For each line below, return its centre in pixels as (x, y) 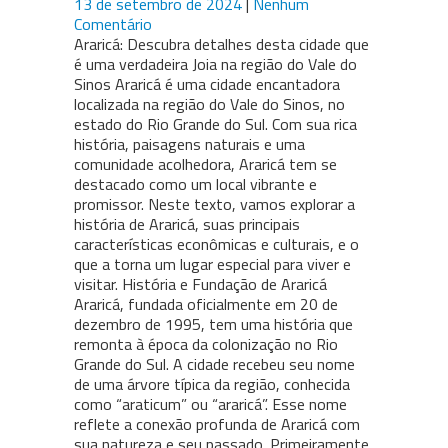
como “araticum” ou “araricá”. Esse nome (210, 404)
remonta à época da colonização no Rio (206, 344)
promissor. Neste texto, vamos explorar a (214, 204)
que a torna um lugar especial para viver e (212, 264)
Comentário (113, 24)
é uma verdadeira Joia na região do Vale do (215, 64)
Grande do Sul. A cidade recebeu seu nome (214, 364)
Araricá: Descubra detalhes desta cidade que (221, 44)
